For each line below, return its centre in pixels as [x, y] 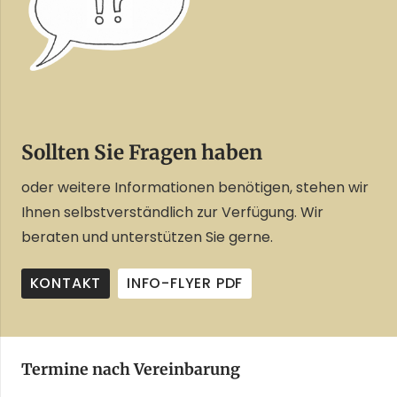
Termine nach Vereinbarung [131, 370]
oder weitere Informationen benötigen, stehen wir [195, 188]
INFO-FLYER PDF [185, 284]
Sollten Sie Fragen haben [142, 152]
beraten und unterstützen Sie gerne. [147, 237]
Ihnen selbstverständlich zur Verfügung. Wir [172, 213]
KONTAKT [66, 284]
